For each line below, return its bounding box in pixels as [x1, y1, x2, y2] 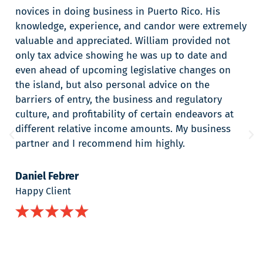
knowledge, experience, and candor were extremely [15, 20, 247, 33]
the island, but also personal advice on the [15, 79, 210, 92]
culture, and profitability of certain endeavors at [15, 108, 234, 121]
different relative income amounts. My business [15, 123, 231, 136]
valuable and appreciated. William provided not [15, 35, 231, 48]
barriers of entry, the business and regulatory [15, 93, 222, 106]
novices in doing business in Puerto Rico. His [15, 5, 221, 18]
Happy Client [15, 186, 72, 197]
